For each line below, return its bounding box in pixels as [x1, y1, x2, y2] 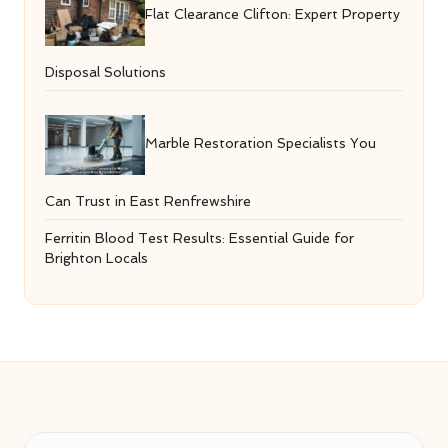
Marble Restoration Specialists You [145, 134, 376, 151]
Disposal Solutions [45, 63, 166, 80]
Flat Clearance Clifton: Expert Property [145, 5, 400, 22]
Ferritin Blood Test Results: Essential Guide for [45, 229, 354, 246]
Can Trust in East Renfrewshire [45, 192, 251, 209]
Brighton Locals [45, 249, 148, 266]
